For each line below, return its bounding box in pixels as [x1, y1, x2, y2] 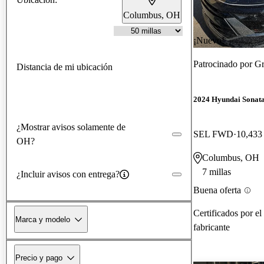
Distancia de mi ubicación [16, 61, 113, 72]
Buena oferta [193, 185, 241, 196]
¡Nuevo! [193, 35, 225, 45]
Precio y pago [15, 253, 62, 262]
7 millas [202, 167, 231, 177]
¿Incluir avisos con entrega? [16, 169, 120, 179]
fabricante [193, 222, 230, 232]
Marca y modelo [15, 214, 70, 224]
